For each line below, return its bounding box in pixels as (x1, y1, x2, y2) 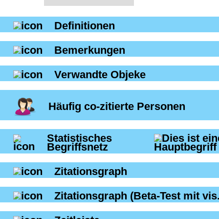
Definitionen (54, 20, 115, 32)
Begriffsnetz (46, 141, 108, 153)
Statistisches (46, 132, 112, 145)
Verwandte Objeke (54, 68, 146, 81)
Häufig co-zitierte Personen (48, 100, 185, 113)
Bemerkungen (54, 44, 125, 57)
